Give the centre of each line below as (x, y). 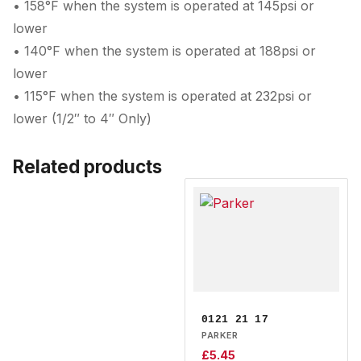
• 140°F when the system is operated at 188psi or (164, 51)
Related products (87, 166)
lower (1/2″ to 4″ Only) (82, 118)
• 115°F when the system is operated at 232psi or (162, 96)
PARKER (220, 335)
